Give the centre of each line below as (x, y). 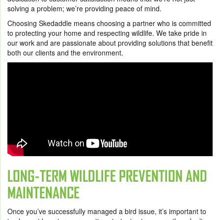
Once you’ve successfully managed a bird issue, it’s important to (107, 211)
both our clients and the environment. (65, 53)
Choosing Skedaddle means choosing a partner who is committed (109, 23)
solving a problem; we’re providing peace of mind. (84, 8)
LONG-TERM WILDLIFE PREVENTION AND (107, 176)
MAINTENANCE (43, 193)
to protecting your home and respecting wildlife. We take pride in (107, 33)
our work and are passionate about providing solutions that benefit (110, 43)
